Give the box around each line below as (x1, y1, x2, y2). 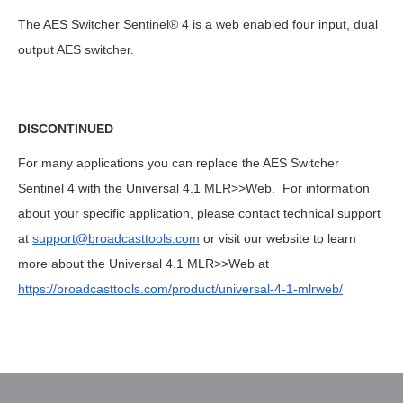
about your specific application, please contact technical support (18, 206, 381, 220)
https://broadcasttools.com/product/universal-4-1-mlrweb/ (18, 282, 343, 296)
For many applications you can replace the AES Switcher (18, 156, 339, 170)
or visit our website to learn (200, 231, 356, 246)
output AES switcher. (18, 42, 134, 57)
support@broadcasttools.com (32, 231, 200, 246)
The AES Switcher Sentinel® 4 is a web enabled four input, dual (18, 17, 378, 31)
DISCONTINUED (18, 121, 113, 136)
